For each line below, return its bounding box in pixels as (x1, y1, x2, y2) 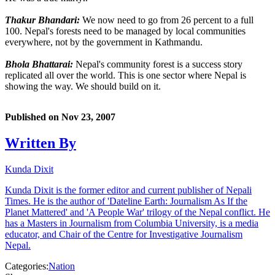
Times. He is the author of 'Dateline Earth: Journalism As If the (5, 196, 247, 207)
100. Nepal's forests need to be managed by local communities (5, 26, 246, 37)
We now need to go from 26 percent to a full (80, 15, 254, 26)
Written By (5, 135, 76, 152)
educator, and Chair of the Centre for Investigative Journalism (5, 229, 242, 240)
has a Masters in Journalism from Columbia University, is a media (5, 218, 258, 229)
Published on (5, 112, 61, 123)
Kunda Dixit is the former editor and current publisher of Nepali (5, 185, 252, 196)
